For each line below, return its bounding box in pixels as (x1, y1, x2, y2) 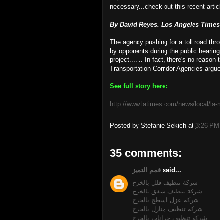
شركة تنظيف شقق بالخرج (132, 187, 202, 195)
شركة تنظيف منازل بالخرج (132, 205, 203, 213)
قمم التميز (132, 166, 161, 174)
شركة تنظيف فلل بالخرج (132, 178, 198, 186)
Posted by (110, 122, 141, 130)
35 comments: (110, 147, 182, 159)
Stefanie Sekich (141, 122, 186, 130)
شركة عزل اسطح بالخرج (132, 196, 199, 204)
